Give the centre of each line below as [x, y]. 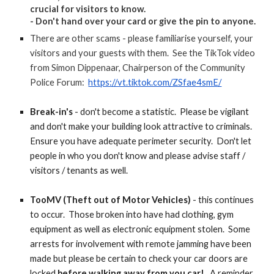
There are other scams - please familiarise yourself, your [142, 38]
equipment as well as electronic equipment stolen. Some [140, 229]
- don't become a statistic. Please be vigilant [162, 112]
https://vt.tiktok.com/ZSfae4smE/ [155, 82]
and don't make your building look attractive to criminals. [142, 126]
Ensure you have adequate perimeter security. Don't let [141, 141]
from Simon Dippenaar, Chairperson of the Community [138, 68]
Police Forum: [59, 82]
